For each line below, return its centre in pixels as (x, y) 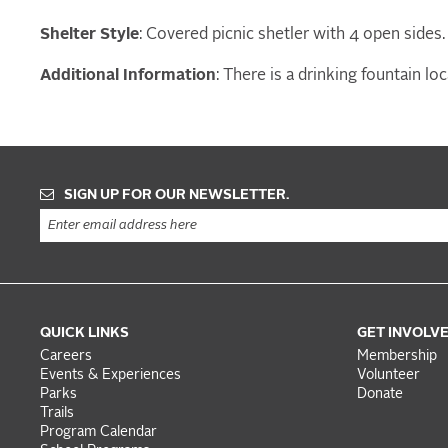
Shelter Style (89, 34)
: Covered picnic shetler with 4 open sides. (292, 34)
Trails (57, 414)
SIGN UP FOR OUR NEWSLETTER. (175, 194)
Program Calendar (98, 433)
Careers (66, 357)
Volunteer (389, 376)
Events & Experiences (110, 376)
